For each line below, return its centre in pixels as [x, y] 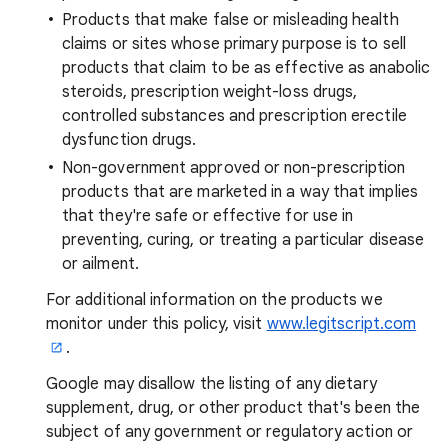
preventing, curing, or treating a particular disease [243, 240]
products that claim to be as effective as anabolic [246, 68]
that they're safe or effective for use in [208, 216]
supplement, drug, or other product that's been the [233, 408]
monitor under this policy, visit [156, 324]
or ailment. [100, 264]
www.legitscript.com [341, 324]
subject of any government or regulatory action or [229, 432]
